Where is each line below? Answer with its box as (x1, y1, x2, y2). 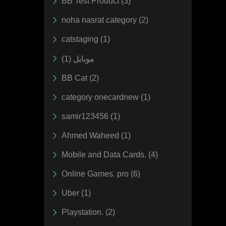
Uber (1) (62, 188, 91, 197)
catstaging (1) (62, 34, 110, 43)
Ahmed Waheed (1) (62, 131, 131, 140)
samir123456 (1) (62, 111, 120, 121)
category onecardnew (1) (62, 92, 150, 101)
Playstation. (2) (62, 207, 115, 216)
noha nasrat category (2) (62, 15, 148, 24)
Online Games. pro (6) (62, 169, 140, 178)
